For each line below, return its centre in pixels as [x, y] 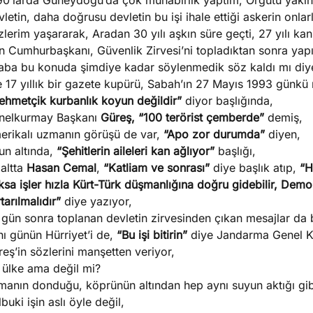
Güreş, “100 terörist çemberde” [182, 117]
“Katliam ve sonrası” [156, 168]
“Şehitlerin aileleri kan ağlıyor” [136, 151]
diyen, [283, 134]
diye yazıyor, [98, 201]
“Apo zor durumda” [214, 134]
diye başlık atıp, [255, 168]
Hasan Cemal [61, 168]
